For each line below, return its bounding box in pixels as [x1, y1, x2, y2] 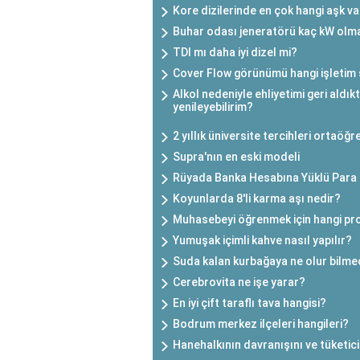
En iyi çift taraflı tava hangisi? [173, 297, 326, 310]
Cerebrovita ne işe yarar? [173, 276, 305, 289]
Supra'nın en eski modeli [173, 150, 300, 164]
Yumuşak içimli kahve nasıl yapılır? [173, 234, 352, 247]
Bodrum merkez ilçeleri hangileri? [173, 317, 349, 331]
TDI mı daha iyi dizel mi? [173, 46, 297, 59]
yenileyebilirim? [173, 100, 253, 114]
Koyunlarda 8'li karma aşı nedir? [173, 192, 341, 206]
